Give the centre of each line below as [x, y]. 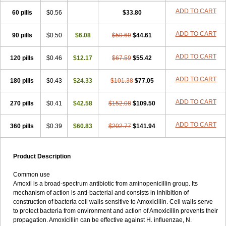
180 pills [22, 81]
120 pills [22, 58]
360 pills [22, 126]
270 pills [22, 103]
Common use [32, 175]
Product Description [42, 156]
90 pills [22, 35]
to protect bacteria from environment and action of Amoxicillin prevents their [116, 211]
